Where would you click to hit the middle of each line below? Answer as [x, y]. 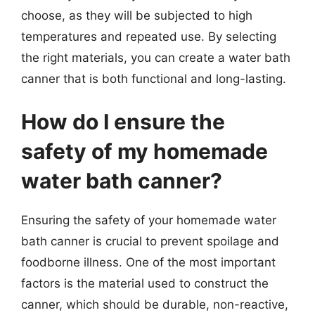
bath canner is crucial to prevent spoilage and [150, 241]
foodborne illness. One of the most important [148, 262]
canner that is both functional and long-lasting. [154, 78]
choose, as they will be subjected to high [137, 15]
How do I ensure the [123, 122]
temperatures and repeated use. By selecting [149, 36]
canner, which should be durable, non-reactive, [155, 304]
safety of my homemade [144, 151]
